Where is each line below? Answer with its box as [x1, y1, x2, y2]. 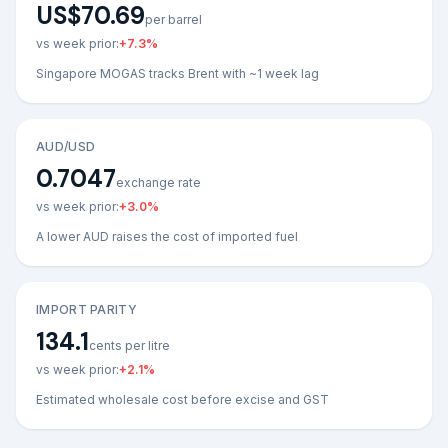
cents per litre [89, 338, 170, 353]
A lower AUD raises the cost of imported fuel [36, 229, 298, 244]
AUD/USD [36, 139, 96, 154]
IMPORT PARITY [36, 302, 137, 317]
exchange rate [116, 175, 201, 190]
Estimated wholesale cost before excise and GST [36, 392, 329, 407]
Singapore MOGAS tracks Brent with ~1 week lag [36, 66, 319, 81]
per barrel [145, 12, 202, 27]
